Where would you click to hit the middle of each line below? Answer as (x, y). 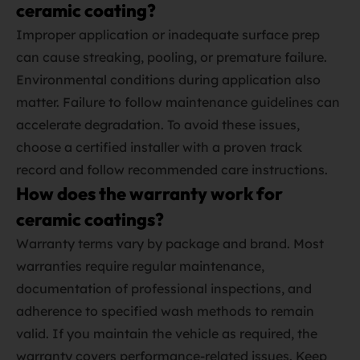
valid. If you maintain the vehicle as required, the (167, 333)
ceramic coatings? (90, 219)
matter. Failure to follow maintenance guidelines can (178, 102)
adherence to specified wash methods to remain (165, 311)
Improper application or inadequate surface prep (168, 35)
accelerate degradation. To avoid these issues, (158, 125)
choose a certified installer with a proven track (159, 147)
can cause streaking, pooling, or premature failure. (172, 57)
